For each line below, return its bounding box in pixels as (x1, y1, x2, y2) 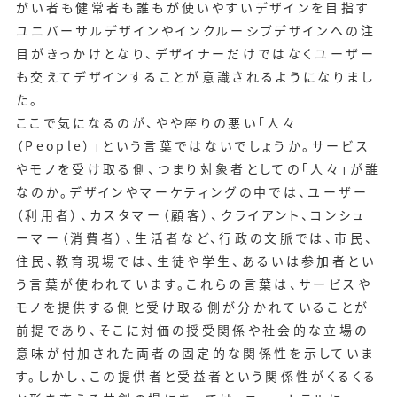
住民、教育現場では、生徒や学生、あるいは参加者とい (15, 252, 376, 270)
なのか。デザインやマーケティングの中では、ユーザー (15, 183, 369, 201)
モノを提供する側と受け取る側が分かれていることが (15, 298, 370, 316)
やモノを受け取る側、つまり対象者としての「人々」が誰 (15, 160, 381, 178)
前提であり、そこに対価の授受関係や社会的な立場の (15, 321, 370, 339)
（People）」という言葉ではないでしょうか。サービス (15, 136, 371, 155)
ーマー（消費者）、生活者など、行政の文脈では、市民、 (15, 229, 375, 247)
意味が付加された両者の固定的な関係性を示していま (15, 344, 376, 362)
